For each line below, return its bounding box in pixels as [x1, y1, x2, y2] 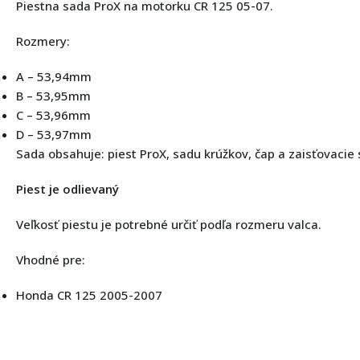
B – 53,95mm [16, 87, 91, 104]
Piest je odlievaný [16, 180, 119, 197]
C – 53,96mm [16, 106, 91, 123]
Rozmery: [16, 32, 70, 49]
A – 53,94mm [16, 67, 92, 84]
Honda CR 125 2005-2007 [16, 286, 162, 303]
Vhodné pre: [16, 251, 85, 268]
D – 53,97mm [16, 125, 92, 142]
